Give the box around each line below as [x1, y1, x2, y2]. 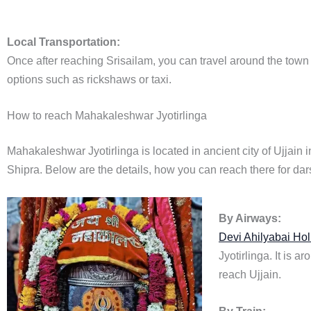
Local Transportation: [7, 35, 120, 48]
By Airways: [219, 212, 281, 225]
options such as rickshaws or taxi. [7, 73, 171, 85]
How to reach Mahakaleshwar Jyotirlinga [7, 110, 207, 122]
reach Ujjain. [219, 269, 281, 281]
